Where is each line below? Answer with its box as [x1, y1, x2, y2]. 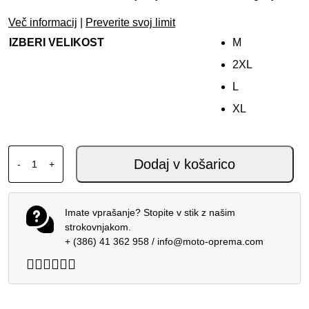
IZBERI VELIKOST [9, 37, 104, 49]
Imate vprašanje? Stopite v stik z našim [64, 207, 235, 219]
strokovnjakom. [64, 221, 131, 233]
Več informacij [8, 17, 77, 29]
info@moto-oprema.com [157, 236, 263, 248]
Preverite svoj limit [86, 17, 175, 29]
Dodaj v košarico [134, 157, 236, 172]
